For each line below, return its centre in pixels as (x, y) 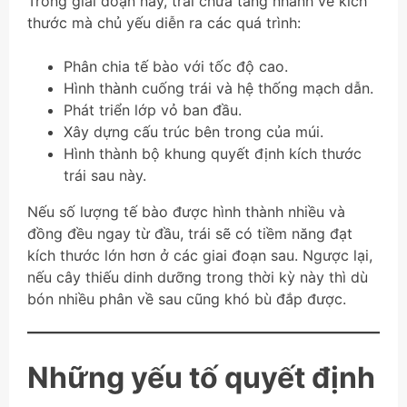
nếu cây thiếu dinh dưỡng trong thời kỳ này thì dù (198, 278)
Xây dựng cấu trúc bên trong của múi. (194, 132)
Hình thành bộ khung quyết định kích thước (213, 154)
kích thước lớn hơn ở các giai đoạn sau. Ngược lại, (200, 256)
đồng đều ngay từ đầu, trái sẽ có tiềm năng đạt (190, 234)
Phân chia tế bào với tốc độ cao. (176, 67)
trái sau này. (105, 176)
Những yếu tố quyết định (201, 378)
